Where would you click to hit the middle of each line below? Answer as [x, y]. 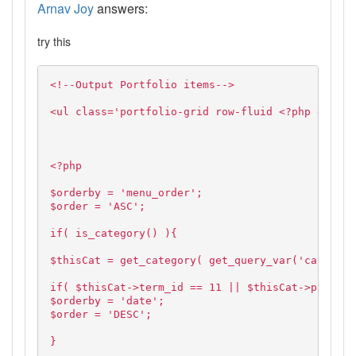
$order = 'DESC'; [101, 315]
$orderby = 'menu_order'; [126, 193]
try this [54, 42]
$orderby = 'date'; [107, 301]
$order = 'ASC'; [98, 207]
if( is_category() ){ [114, 234]
